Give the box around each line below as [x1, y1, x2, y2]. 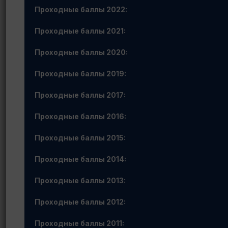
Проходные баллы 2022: [35, 5, 127, 14]
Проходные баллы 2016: [35, 112, 126, 121]
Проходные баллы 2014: [35, 155, 126, 163]
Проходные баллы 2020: [35, 48, 128, 56]
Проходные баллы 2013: [35, 176, 126, 185]
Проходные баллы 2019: [35, 69, 126, 78]
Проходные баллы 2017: [35, 91, 126, 99]
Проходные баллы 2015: [35, 133, 126, 142]
